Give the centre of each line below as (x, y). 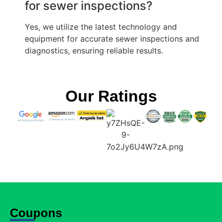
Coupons (36, 213)
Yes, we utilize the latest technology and (101, 27)
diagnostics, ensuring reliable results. (94, 50)
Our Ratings (111, 96)
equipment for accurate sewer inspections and (112, 38)
